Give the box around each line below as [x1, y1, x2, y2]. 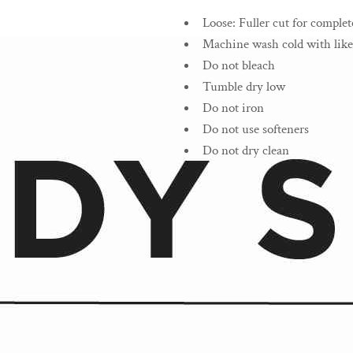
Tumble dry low [203, 78, 285, 96]
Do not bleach [203, 57, 275, 75]
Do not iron [203, 99, 264, 117]
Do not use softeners [203, 121, 309, 139]
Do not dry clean [203, 142, 289, 160]
